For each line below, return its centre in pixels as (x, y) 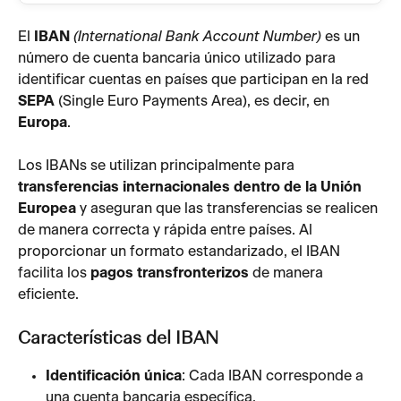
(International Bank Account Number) (197, 37)
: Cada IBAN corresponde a (274, 375)
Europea (47, 209)
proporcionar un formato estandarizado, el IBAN (181, 252)
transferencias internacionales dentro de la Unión (192, 188)
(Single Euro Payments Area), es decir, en (194, 101)
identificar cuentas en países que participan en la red (193, 80)
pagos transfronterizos (170, 273)
